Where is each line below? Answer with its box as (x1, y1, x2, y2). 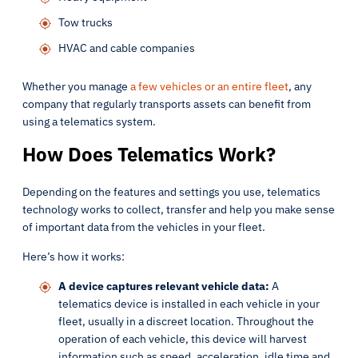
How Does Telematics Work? (22, 141, 276, 167)
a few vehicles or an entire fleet (130, 79, 288, 93)
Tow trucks (58, 15, 113, 30)
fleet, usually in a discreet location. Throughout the (58, 314, 314, 328)
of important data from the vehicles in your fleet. (22, 220, 268, 234)
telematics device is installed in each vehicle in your (58, 296, 320, 311)
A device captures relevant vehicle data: (58, 279, 272, 293)
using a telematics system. (22, 114, 158, 129)
